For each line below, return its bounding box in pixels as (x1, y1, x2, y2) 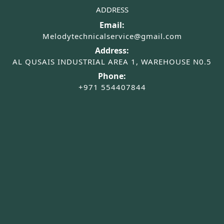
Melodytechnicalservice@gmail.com (42, 31, 182, 41)
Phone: (98, 70, 126, 81)
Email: (99, 19, 124, 30)
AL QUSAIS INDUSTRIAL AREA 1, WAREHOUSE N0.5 (12, 56, 211, 66)
